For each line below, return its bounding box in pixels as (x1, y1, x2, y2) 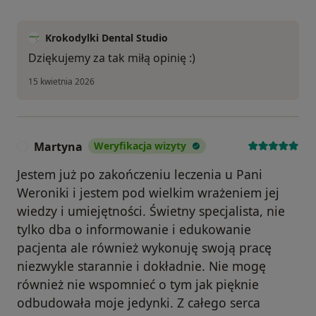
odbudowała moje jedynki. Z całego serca (17, 293, 260, 311)
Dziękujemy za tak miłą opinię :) (28, 49, 195, 66)
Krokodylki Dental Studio (45, 30, 168, 44)
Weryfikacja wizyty (94, 138, 186, 152)
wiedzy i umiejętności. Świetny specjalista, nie (17, 202, 285, 219)
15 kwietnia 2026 (28, 75, 95, 87)
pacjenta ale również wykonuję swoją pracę (17, 238, 272, 256)
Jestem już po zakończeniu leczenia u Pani (17, 165, 262, 183)
